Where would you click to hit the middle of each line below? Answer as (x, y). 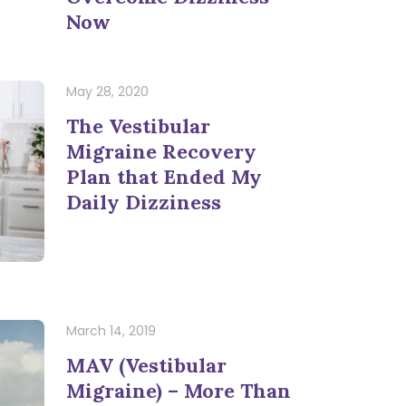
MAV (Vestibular (146, 365)
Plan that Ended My (164, 176)
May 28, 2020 (107, 91)
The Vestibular (138, 126)
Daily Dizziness (144, 202)
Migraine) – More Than (179, 390)
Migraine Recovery (161, 151)
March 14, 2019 (111, 330)
